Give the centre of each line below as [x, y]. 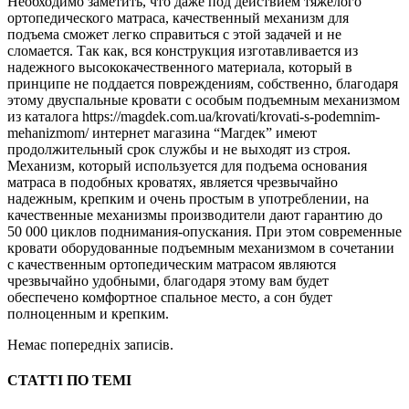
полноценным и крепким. [88, 313]
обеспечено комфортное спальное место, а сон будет [170, 297]
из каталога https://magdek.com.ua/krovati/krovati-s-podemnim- [194, 116]
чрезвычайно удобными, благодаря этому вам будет [168, 280]
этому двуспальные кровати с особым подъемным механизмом [204, 100]
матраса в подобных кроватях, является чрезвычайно [173, 182]
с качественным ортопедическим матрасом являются [172, 264]
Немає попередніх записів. [90, 344]
